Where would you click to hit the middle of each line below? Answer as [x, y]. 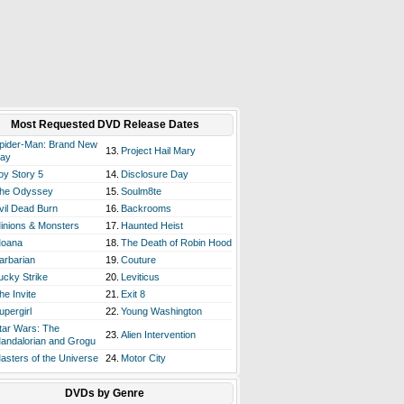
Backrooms [146, 208]
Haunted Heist [152, 225]
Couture [138, 260]
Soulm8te [141, 191]
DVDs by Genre [105, 393]
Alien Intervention [158, 335]
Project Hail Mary [158, 151]
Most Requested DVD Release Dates [105, 124]
